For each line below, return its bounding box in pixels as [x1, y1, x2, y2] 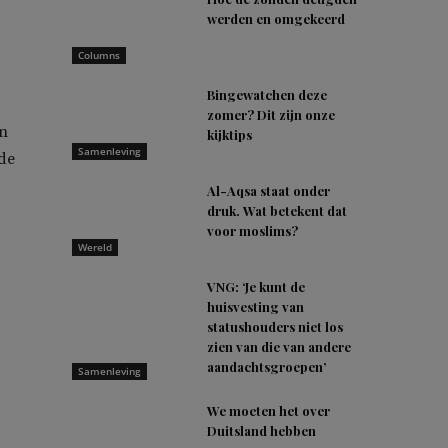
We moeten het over [207, 402, 330, 419]
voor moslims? [207, 222, 298, 239]
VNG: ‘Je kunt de [207, 278, 305, 295]
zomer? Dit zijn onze [207, 106, 335, 123]
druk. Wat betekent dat [207, 202, 347, 219]
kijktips [207, 126, 252, 143]
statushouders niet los [207, 318, 343, 335]
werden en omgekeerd [207, 10, 345, 27]
